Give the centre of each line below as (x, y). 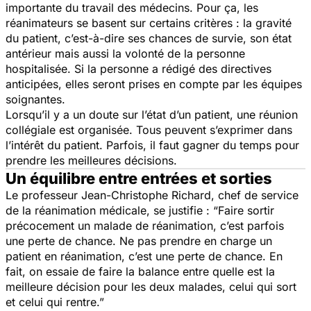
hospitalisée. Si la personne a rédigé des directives (138, 68)
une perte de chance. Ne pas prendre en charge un (139, 241)
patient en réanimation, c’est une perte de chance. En (144, 256)
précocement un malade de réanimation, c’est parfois (145, 225)
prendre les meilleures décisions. (91, 160)
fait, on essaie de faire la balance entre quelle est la (140, 271)
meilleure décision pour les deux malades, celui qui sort (151, 286)
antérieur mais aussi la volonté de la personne (125, 53)
